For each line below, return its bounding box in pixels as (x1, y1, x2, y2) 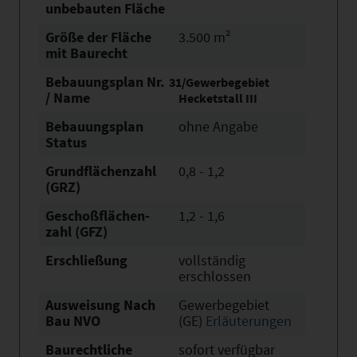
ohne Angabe (178, 117, 258, 135)
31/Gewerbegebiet (169, 74, 269, 90)
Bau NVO (45, 312, 100, 330)
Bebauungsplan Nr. (45, 73, 164, 91)
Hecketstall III (178, 90, 257, 106)
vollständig (178, 251, 245, 269)
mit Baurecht (45, 44, 127, 62)
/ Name (45, 88, 90, 107)
